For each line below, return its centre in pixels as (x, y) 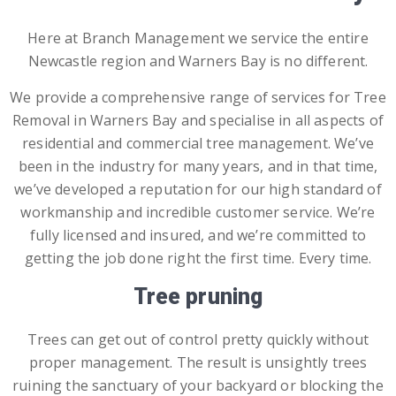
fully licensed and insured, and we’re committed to (198, 235)
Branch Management (153, 38)
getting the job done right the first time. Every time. (198, 258)
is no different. (319, 61)
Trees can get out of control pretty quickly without (198, 339)
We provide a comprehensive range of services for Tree (198, 97)
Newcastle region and (103, 61)
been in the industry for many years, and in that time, (198, 166)
